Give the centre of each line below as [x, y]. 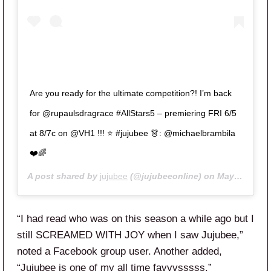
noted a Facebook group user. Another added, [119, 252]
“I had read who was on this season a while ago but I [135, 219]
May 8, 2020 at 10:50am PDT [226, 176]
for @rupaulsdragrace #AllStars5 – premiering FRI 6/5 [133, 113]
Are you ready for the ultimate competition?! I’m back [131, 93]
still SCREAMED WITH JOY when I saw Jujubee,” [130, 235]
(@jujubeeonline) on [172, 176]
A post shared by [64, 176]
